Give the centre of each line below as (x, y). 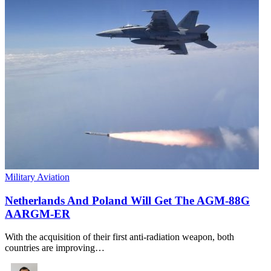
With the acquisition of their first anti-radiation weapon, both (119, 237)
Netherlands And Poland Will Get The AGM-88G (127, 200)
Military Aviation (37, 177)
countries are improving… (55, 248)
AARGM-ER (38, 214)
